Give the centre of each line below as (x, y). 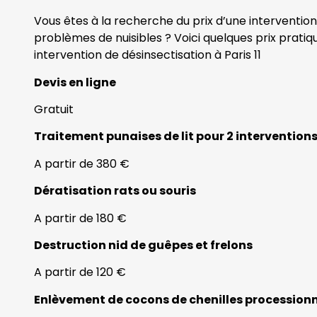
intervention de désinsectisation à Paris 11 (148, 55)
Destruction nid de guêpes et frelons (143, 246)
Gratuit (54, 110)
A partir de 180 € (80, 218)
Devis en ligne (75, 82)
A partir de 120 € (80, 272)
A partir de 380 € (82, 163)
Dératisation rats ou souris (115, 191)
